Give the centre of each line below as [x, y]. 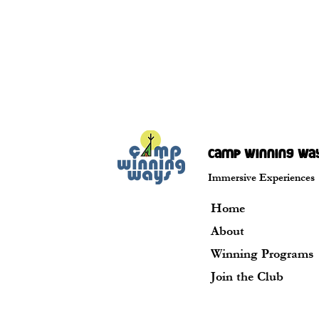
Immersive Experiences [261, 178]
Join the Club [247, 277]
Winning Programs [262, 254]
